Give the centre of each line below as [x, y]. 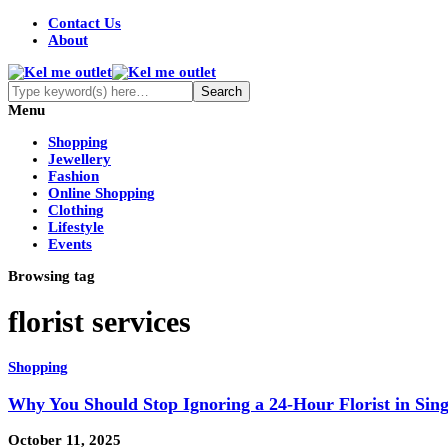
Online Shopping [101, 193]
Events [70, 244]
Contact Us [84, 23]
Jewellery [79, 159]
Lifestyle [76, 227]
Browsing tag [51, 276]
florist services [99, 322]
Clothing [76, 210]
